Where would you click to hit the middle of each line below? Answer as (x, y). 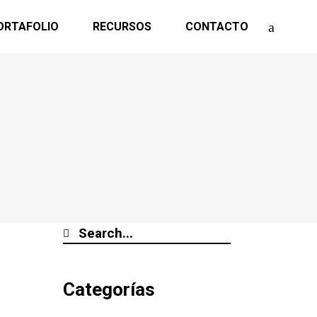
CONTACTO (217, 26)
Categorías (109, 289)
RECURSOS (122, 26)
